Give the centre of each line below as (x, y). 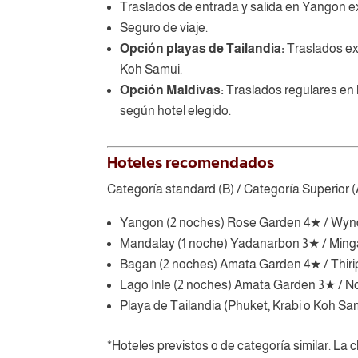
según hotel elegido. (176, 110)
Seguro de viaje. (164, 27)
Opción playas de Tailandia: (203, 48)
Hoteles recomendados (191, 162)
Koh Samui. (151, 69)
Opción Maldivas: (172, 89)
